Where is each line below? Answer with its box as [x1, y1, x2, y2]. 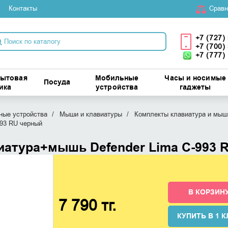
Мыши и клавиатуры [59, 110, 122, 119]
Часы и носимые [164, 73, 226, 83]
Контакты [8, 4, 37, 13]
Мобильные [95, 73, 139, 83]
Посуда [43, 77, 71, 88]
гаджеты [180, 82, 211, 93]
